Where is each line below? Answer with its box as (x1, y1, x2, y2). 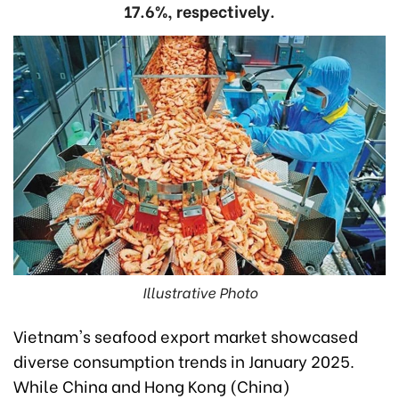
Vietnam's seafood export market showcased (13, 323, 358, 348)
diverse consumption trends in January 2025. (13, 348, 354, 373)
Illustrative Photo (142, 281, 257, 303)
